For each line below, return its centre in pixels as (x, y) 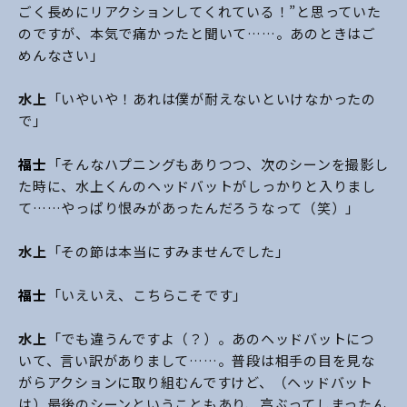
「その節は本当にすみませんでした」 (168, 252)
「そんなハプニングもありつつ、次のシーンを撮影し (218, 164)
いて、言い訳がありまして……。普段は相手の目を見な (197, 361)
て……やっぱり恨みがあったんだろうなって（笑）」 (189, 208)
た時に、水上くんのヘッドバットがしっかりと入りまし (197, 186)
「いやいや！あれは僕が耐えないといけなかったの (211, 99)
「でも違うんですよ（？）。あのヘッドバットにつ (211, 339)
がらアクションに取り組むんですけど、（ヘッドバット (196, 382)
